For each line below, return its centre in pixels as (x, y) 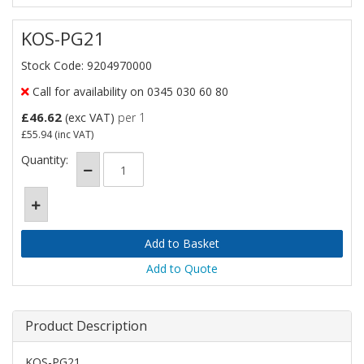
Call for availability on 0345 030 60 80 (129, 91)
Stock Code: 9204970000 (87, 65)
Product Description (86, 326)
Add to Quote (182, 269)
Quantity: (45, 160)
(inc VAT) (73, 134)
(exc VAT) (90, 117)
